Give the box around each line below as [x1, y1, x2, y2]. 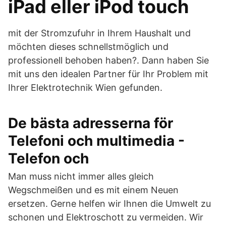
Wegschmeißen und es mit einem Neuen [8, 185, 179, 195]
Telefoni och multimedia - [8, 132, 185, 149]
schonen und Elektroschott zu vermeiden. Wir [8, 212, 203, 222]
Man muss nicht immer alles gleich [8, 171, 154, 182]
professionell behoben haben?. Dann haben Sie [8, 55, 209, 66]
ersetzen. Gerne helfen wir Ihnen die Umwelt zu [8, 198, 211, 209]
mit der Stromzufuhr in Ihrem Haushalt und [8, 28, 191, 38]
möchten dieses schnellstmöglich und [8, 41, 168, 52]
